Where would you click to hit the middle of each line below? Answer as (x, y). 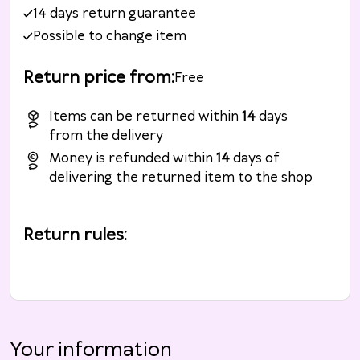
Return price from (97, 78)
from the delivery (106, 136)
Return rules (74, 236)
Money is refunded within (131, 159)
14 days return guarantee (115, 14)
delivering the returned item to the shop (181, 178)
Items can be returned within (144, 117)
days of (256, 159)
